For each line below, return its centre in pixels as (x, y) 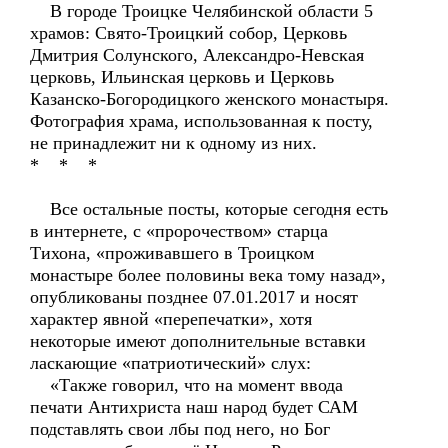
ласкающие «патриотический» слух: (170, 363)
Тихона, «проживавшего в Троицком (172, 253)
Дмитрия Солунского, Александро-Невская (197, 55)
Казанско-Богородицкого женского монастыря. (209, 99)
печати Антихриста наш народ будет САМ (194, 407)
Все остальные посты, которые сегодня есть (209, 209)
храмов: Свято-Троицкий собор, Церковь (188, 33)
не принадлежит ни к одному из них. (173, 143)
